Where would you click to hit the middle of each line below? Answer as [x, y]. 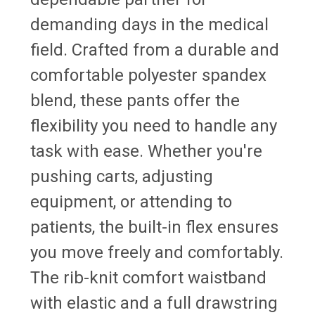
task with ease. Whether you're [146, 151]
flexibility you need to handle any [154, 126]
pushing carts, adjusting [122, 176]
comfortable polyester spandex [148, 75]
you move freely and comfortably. [157, 252]
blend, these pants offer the [135, 100]
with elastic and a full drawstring [154, 303]
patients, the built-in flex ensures [154, 227]
